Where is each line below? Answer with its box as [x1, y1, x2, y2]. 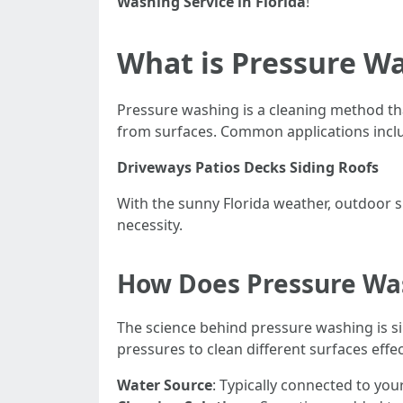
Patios [195, 157, 240, 177]
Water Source [117, 375, 212, 395]
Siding [290, 157, 335, 177]
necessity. [117, 215, 183, 235]
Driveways [117, 157, 192, 177]
